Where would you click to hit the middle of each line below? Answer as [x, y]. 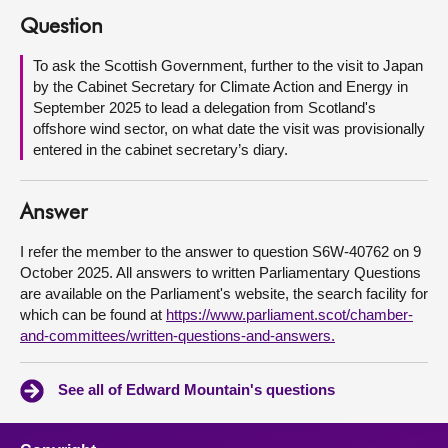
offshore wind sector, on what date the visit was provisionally [229, 128]
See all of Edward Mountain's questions [196, 389]
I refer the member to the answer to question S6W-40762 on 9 [220, 251]
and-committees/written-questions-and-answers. [177, 335]
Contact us [61, 94]
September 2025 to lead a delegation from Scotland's [204, 107]
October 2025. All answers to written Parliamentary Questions [220, 272]
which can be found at [93, 314]
